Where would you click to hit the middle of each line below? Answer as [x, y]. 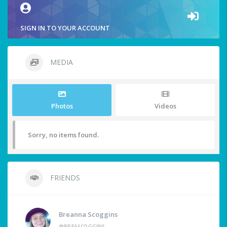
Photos [62, 106]
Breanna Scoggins [88, 214]
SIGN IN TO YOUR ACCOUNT [65, 28]
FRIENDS [64, 177]
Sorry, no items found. [63, 135]
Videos [165, 106]
